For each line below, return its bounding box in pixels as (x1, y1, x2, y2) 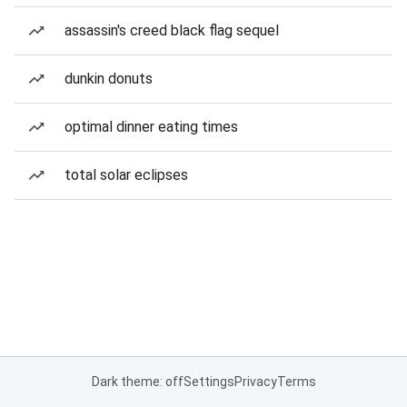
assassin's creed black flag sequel (65, 22, 279, 39)
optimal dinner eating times (65, 118, 238, 135)
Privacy (233, 374, 277, 389)
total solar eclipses (65, 166, 188, 184)
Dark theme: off (91, 374, 184, 389)
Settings (183, 374, 234, 389)
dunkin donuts (65, 70, 153, 87)
